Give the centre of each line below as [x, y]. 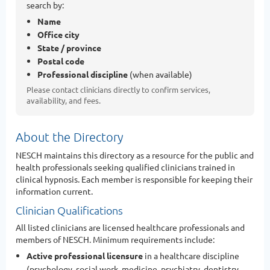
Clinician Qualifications [69, 210]
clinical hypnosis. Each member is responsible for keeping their [134, 179]
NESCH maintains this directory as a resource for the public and [135, 155]
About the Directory [69, 137]
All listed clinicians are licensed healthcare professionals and [130, 227]
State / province [69, 47]
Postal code [61, 61]
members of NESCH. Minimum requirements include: [115, 239]
